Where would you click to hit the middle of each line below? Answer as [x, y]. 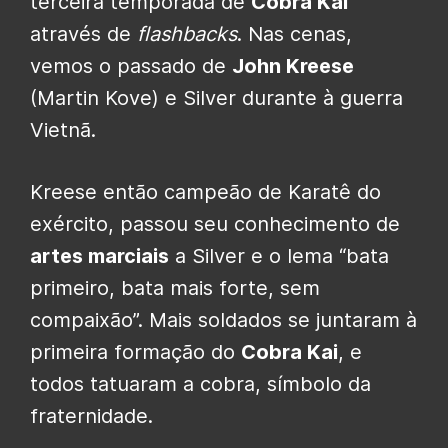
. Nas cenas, [294, 34]
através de [80, 34]
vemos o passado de [131, 66]
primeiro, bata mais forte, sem [175, 288]
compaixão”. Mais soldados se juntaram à [223, 320]
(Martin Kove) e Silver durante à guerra [216, 98]
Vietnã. [63, 130]
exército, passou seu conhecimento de [215, 224]
